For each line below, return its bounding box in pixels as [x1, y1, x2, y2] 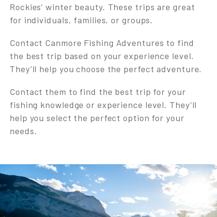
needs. [10, 125, 37, 136]
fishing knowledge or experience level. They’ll [10, 99, 197, 110]
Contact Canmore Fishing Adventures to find [10, 37, 194, 48]
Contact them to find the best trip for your [10, 86, 186, 97]
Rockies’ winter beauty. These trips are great [10, 1, 195, 12]
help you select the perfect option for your [10, 112, 185, 123]
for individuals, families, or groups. [10, 15, 154, 25]
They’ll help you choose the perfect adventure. [10, 63, 202, 74]
